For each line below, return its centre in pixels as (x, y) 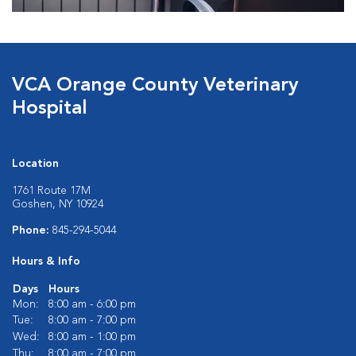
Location (35, 164)
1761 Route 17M (51, 191)
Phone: (32, 231)
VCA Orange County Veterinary (155, 86)
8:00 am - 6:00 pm (92, 305)
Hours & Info (46, 262)
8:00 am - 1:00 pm (92, 337)
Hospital (50, 109)
